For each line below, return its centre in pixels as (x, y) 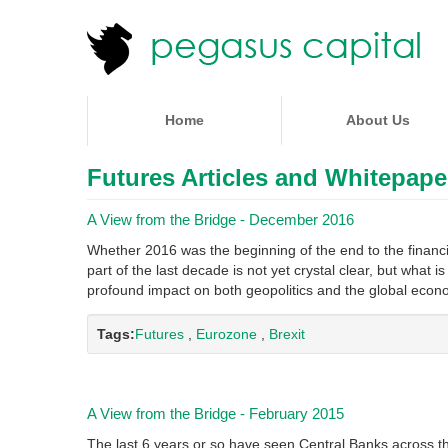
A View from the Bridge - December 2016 (220, 219)
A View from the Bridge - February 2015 (215, 413)
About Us (378, 120)
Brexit (287, 334)
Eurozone (226, 334)
